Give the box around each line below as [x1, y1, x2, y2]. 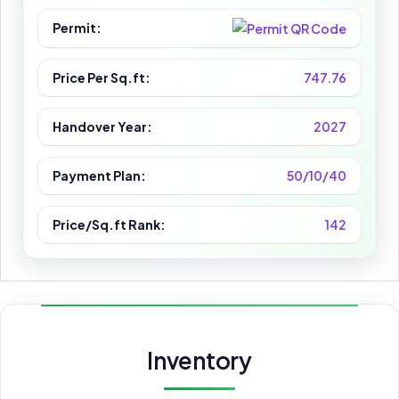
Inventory [147, 346, 252, 376]
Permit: [53, 19, 102, 36]
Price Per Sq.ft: [53, 69, 151, 86]
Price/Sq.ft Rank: [53, 216, 166, 233]
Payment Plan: [53, 167, 146, 184]
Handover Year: [53, 118, 152, 135]
